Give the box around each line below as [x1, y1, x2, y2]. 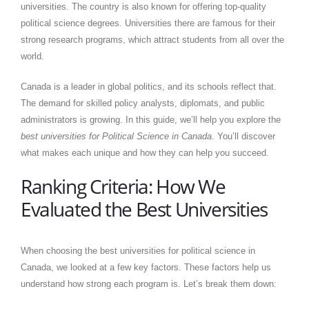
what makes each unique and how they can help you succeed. [21, 147, 269, 158]
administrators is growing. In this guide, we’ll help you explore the [21, 114, 281, 125]
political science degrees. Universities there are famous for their [21, 17, 275, 28]
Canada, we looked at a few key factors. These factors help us [21, 261, 271, 272]
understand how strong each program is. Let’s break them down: [21, 278, 277, 289]
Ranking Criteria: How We [21, 172, 226, 199]
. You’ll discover [212, 130, 275, 141]
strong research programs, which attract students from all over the [21, 34, 284, 45]
